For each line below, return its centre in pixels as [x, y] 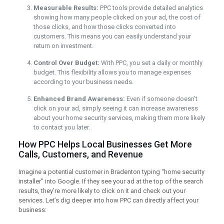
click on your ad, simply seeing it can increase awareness [115, 108]
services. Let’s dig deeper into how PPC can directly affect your [108, 200]
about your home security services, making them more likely [119, 118]
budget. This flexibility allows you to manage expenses [112, 72]
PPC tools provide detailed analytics [150, 8]
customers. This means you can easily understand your [112, 36]
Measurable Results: [66, 8]
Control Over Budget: [66, 63]
